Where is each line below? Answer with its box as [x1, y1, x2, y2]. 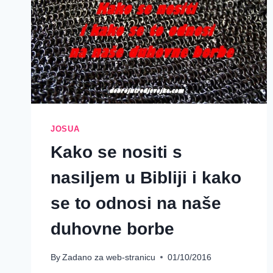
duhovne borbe [51, 219, 174, 238]
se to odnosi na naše [51, 193, 221, 213]
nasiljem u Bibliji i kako [51, 168, 241, 187]
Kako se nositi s [51, 142, 182, 161]
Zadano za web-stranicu [62, 252, 156, 262]
